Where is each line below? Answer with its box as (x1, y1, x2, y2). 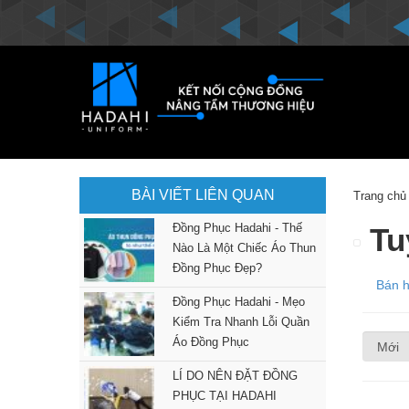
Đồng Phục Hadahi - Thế (172, 221, 302, 235)
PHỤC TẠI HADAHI (172, 389, 277, 403)
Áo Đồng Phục (172, 335, 249, 349)
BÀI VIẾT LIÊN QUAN (131, 187, 275, 203)
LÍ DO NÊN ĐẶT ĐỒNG (172, 369, 298, 383)
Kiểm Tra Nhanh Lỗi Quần (172, 315, 309, 329)
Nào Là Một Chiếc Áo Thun (172, 241, 316, 255)
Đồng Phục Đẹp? (172, 261, 262, 275)
